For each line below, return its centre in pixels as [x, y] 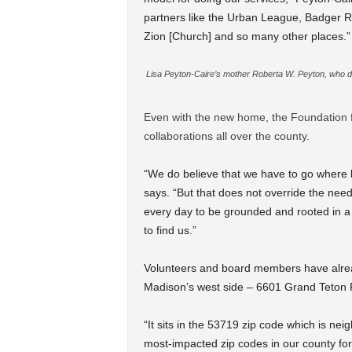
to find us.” [170, 230]
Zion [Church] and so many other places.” [247, 36]
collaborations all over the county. [226, 136]
